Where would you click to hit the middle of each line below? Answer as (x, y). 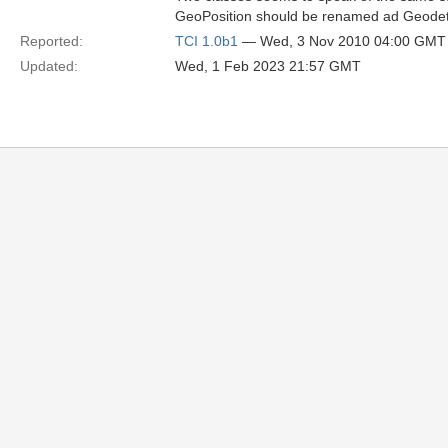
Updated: (49, 66)
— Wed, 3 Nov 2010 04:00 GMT (342, 41)
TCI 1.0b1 (206, 41)
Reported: (51, 41)
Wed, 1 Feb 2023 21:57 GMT (268, 66)
